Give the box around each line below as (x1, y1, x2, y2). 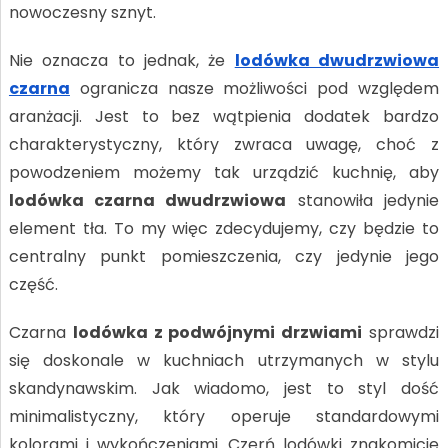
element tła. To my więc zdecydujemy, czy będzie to (8, 216, 440, 240)
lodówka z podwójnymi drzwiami (72, 320, 363, 344)
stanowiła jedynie (286, 188, 440, 212)
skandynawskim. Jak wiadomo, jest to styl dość (8, 376, 440, 400)
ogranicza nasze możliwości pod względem (69, 76, 440, 100)
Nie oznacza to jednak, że (8, 48, 235, 72)
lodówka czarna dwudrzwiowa (8, 188, 287, 212)
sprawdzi (362, 320, 440, 344)
